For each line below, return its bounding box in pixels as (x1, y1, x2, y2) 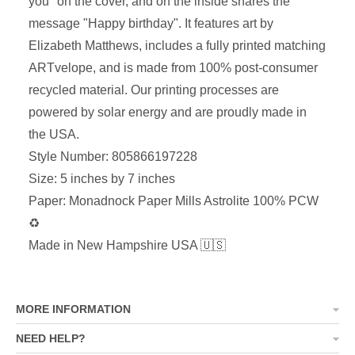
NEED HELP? (16, 332, 86, 345)
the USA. (29, 128, 79, 142)
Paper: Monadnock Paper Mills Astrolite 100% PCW (29, 194, 319, 208)
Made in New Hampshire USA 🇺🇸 (29, 239, 226, 253)
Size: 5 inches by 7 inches (29, 172, 175, 186)
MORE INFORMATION (16, 303, 131, 316)
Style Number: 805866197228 (29, 150, 197, 164)
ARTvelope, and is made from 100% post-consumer (29, 61, 318, 75)
